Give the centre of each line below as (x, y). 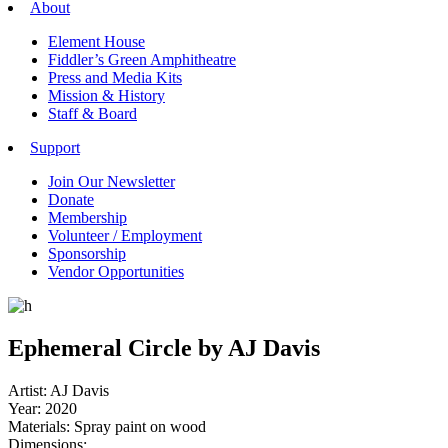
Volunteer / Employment (125, 236)
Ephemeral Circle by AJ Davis (164, 348)
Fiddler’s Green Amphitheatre (142, 60)
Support (55, 148)
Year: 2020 (42, 409)
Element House (96, 42)
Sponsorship (87, 254)
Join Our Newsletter (111, 182)
